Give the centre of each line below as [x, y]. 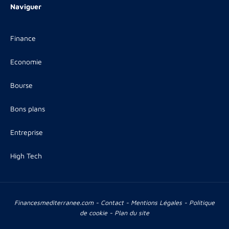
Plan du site [132, 213]
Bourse [21, 85]
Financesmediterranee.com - [58, 202]
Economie [26, 61]
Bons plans [28, 108]
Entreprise [27, 132]
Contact [112, 202]
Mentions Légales [156, 202]
